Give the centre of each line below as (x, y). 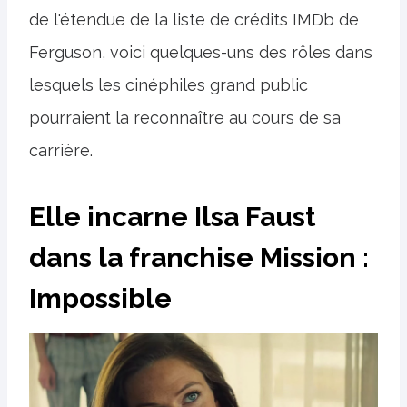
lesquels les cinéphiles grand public (169, 85)
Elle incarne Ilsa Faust (172, 217)
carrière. (61, 150)
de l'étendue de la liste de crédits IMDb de (194, 20)
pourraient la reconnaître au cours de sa (185, 118)
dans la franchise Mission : (199, 258)
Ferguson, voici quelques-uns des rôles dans (201, 52)
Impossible (100, 298)
